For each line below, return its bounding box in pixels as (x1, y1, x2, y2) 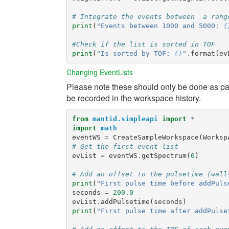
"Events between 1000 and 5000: (96, 21, 223, 30)
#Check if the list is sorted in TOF (72, 40, 215, 48)
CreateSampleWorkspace (112, 133, 199, 141)
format (190, 49, 215, 57)
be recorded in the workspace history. (66, 92, 201, 104)
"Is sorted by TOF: (96, 49, 174, 57)
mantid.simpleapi (92, 114, 158, 123)
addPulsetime (100, 197, 150, 205)
